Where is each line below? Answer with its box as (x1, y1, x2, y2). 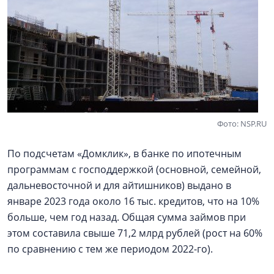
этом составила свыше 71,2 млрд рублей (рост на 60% (7, 226, 262, 240)
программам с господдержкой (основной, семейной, (7, 163, 261, 176)
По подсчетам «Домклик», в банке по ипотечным (7, 147, 242, 160)
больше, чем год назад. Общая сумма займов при (7, 210, 246, 224)
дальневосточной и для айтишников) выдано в (7, 179, 231, 192)
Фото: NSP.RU (217, 118, 267, 129)
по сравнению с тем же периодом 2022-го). (7, 242, 213, 256)
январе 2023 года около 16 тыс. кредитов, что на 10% (7, 194, 259, 208)
